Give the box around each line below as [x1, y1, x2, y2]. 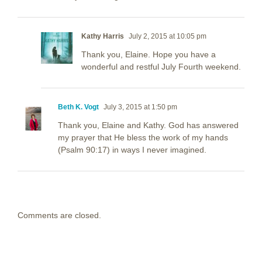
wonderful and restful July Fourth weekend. [81, 61, 241, 71]
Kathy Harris [81, 32, 124, 40]
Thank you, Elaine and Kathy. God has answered [58, 120, 239, 130]
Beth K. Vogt [58, 102, 99, 111]
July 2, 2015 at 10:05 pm [127, 32, 206, 40]
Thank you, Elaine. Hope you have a [81, 49, 216, 59]
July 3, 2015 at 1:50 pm [102, 102, 177, 111]
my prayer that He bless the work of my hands [58, 132, 228, 142]
